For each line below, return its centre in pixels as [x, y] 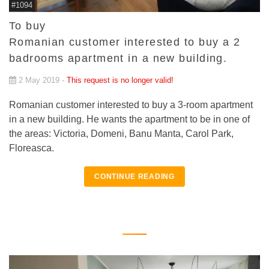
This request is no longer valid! [120, 80]
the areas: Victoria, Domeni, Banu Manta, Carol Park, [121, 134]
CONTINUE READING [134, 177]
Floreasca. [32, 148]
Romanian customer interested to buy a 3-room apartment [131, 105]
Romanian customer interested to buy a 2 [125, 42]
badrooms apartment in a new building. [118, 59]
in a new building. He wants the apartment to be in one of [129, 119]
